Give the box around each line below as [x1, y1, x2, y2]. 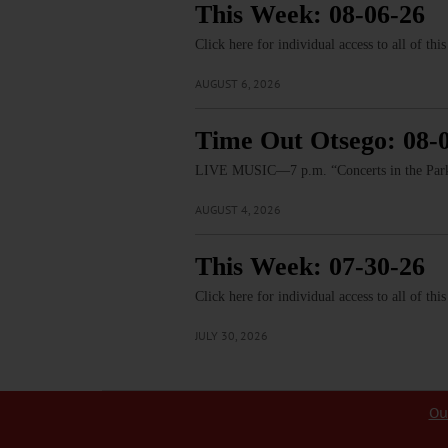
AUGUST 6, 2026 [194, 76, 281, 92]
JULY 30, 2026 [194, 328, 268, 344]
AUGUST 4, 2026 [194, 202, 281, 218]
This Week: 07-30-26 [194, 252, 425, 282]
